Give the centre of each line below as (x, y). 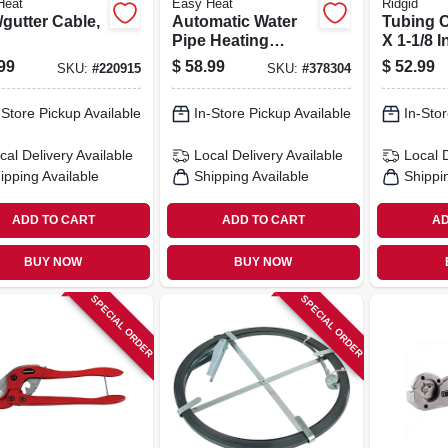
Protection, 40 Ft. (235, 78)
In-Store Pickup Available (272, 113)
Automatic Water (234, 21)
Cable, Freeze (223, 59)
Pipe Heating (220, 40)
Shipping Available (251, 176)
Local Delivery (238, 155)
